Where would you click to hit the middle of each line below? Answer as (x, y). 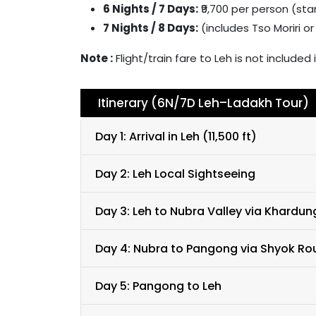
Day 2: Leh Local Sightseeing (175, 174)
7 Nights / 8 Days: (151, 28)
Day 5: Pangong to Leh (158, 286)
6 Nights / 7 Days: (151, 9)
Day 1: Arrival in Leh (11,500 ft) (176, 136)
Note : (97, 58)
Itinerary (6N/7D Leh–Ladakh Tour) (203, 103)
